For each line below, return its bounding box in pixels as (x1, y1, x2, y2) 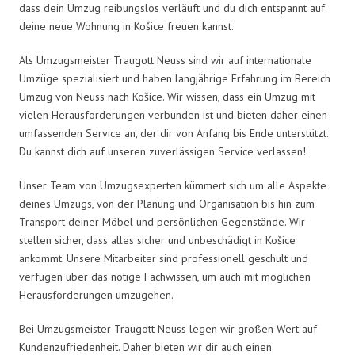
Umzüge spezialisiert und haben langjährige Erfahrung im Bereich (19, 71, 330, 86)
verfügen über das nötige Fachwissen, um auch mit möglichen (19, 269, 311, 284)
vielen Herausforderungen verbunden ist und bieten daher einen (19, 107, 327, 122)
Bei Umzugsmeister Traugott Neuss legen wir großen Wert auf (19, 321, 317, 336)
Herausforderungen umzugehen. (19, 287, 174, 302)
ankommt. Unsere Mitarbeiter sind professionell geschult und (19, 250, 308, 265)
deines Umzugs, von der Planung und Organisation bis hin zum (19, 196, 315, 211)
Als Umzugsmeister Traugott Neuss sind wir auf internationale (19, 52, 311, 67)
